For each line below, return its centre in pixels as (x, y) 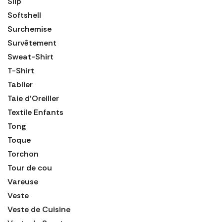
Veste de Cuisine (39, 209)
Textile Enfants (35, 112)
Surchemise (29, 29)
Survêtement (32, 43)
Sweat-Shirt (30, 56)
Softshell (24, 15)
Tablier (20, 84)
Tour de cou (30, 167)
